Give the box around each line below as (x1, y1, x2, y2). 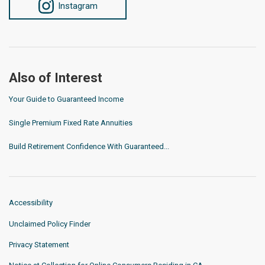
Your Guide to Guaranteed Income (9, 95, 124, 104)
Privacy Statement (9, 240, 69, 249)
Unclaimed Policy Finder (9, 219, 91, 228)
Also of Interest (9, 70, 102, 86)
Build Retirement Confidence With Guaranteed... (9, 142, 169, 151)
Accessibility (9, 198, 53, 208)
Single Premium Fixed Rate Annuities (9, 118, 132, 128)
